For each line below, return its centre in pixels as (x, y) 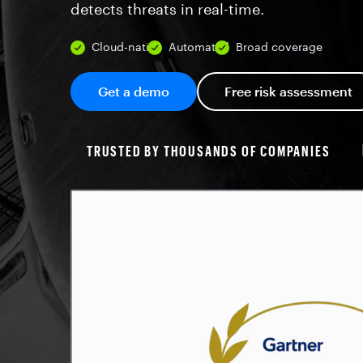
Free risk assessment (288, 91)
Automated (199, 47)
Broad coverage (279, 47)
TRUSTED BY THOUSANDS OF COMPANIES (209, 150)
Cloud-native (127, 47)
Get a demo (134, 91)
